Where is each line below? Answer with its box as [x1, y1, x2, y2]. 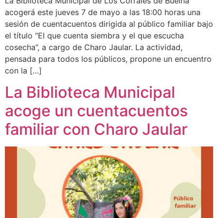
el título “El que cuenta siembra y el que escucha [5, 31, 184, 40]
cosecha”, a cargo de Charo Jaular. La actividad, [5, 42, 182, 52]
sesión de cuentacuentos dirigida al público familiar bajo [5, 19, 213, 29]
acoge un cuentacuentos [5, 101, 188, 121]
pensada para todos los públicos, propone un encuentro [5, 54, 212, 64]
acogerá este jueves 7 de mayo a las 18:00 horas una [5, 7, 200, 17]
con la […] [5, 66, 42, 75]
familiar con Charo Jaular [5, 120, 187, 139]
